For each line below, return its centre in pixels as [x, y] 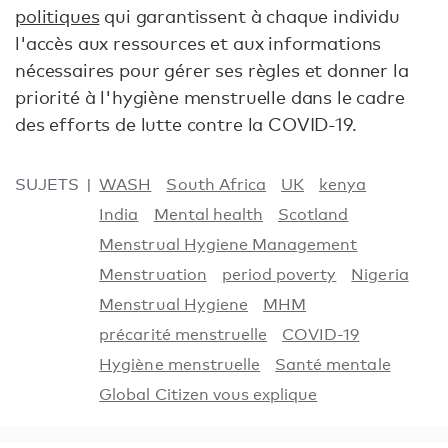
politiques [57, 16]
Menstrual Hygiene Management [228, 245]
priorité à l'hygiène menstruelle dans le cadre [210, 97]
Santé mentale [333, 365]
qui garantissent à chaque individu [249, 16]
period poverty [279, 275]
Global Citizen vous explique [208, 395]
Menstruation [153, 275]
